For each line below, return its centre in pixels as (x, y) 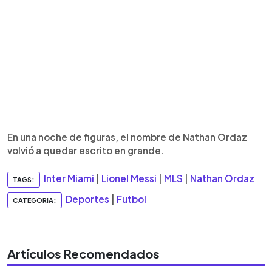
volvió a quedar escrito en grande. (86, 150)
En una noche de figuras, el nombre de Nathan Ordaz (127, 137)
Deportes (87, 199)
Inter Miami (69, 178)
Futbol (131, 199)
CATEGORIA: (35, 200)
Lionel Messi (129, 178)
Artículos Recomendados (83, 253)
